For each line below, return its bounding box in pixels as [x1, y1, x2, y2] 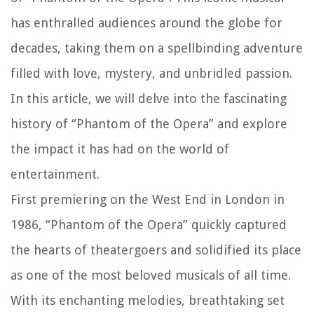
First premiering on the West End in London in [11, 192, 285, 207]
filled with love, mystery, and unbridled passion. [11, 66, 292, 81]
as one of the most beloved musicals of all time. [11, 268, 291, 283]
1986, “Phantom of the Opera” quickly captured [11, 217, 287, 233]
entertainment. [11, 167, 100, 182]
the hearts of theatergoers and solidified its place [11, 243, 301, 258]
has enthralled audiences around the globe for [11, 15, 282, 31]
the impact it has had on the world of [11, 142, 229, 157]
